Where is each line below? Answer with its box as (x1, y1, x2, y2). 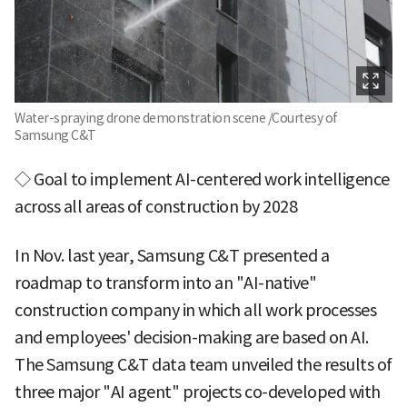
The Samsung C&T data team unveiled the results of (15, 353, 392, 375)
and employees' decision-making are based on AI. (15, 326, 369, 348)
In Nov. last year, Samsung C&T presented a (15, 244, 329, 266)
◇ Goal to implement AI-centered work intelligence (15, 168, 390, 190)
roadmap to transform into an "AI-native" (15, 272, 316, 293)
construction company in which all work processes (15, 299, 376, 321)
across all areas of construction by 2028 (15, 195, 297, 217)
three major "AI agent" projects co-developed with (15, 381, 381, 402)
